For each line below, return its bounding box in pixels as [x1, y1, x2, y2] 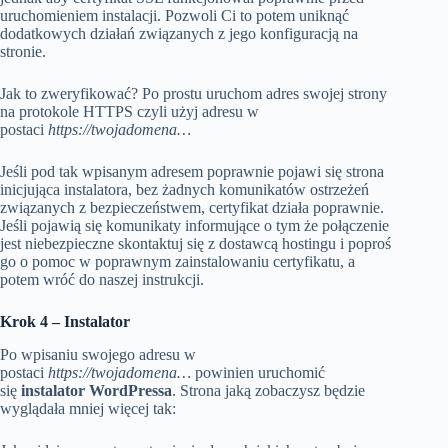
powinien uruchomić [191, 364, 325, 381]
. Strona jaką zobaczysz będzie [172, 382, 365, 399]
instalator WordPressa [21, 382, 172, 399]
